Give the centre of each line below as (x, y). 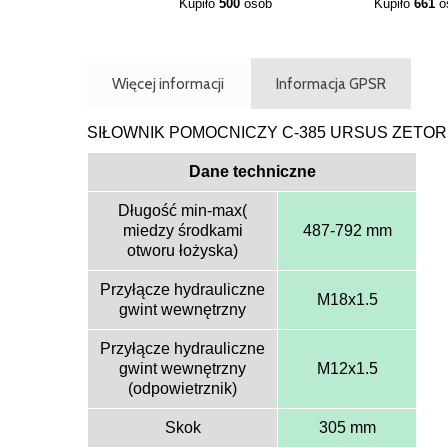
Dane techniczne (252, 171)
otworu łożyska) (182, 250)
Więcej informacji (168, 83)
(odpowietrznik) (182, 388)
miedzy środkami (182, 230)
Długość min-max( (182, 210)
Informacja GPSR (330, 83)
